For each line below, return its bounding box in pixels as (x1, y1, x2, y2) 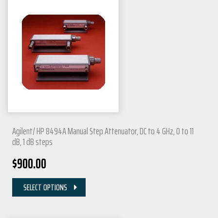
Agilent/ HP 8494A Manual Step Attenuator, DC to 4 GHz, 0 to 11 (12, 123, 194, 139)
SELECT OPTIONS (23, 181, 67, 195)
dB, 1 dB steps (12, 134, 53, 150)
